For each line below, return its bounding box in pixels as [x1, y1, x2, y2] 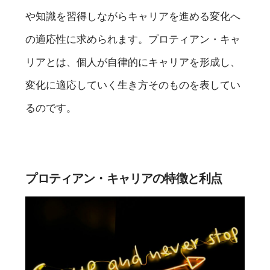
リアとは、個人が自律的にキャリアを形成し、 [25, 56, 241, 69]
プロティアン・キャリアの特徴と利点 [25, 172, 222, 186]
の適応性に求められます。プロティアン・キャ [25, 33, 241, 46]
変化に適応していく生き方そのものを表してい [25, 79, 241, 92]
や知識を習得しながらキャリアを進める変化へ [25, 10, 241, 23]
